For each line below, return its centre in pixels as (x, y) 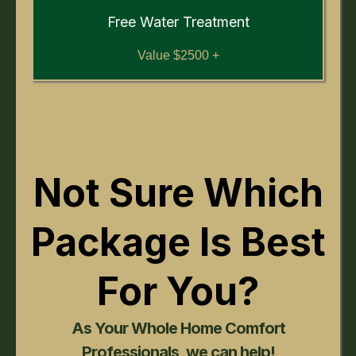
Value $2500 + (178, 55)
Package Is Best (178, 242)
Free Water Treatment (178, 22)
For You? (178, 291)
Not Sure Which (178, 193)
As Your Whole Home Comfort (178, 328)
